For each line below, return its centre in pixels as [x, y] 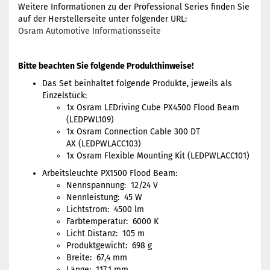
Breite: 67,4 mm [97, 258]
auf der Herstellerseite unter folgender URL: [102, 19]
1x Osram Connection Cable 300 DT [133, 132]
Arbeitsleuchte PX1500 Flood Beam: [110, 173]
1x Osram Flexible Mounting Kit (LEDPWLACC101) [158, 156]
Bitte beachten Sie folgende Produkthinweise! [106, 66]
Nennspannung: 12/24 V [112, 185]
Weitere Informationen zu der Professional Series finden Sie [134, 7]
